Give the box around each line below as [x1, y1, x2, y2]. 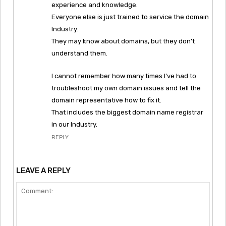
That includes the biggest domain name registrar [51, 108, 203, 116]
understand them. [51, 49, 107, 57]
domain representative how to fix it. [51, 96, 161, 104]
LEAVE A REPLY [16, 165, 71, 175]
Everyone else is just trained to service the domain [51, 13, 209, 21]
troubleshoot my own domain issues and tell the [51, 84, 201, 92]
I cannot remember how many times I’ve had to [51, 72, 196, 80]
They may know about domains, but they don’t [51, 37, 195, 45]
